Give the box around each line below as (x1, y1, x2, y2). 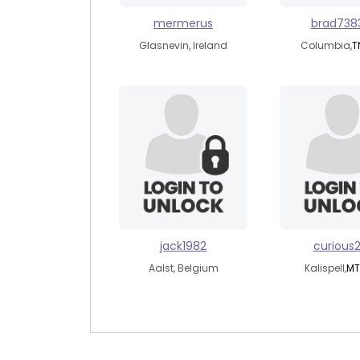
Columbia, (301, 39, 352, 52)
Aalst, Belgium (148, 261, 219, 275)
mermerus (153, 15, 213, 31)
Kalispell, (305, 261, 346, 275)
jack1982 (160, 238, 207, 254)
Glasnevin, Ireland (139, 39, 227, 52)
